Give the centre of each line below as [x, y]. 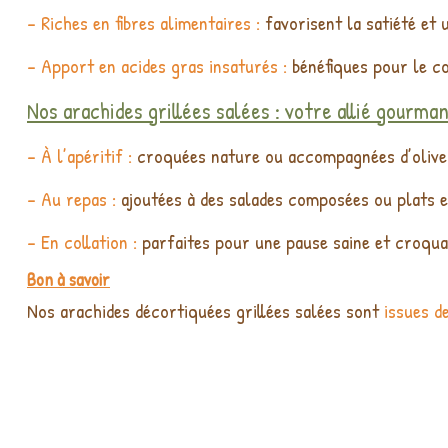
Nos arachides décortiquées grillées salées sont [203, 311]
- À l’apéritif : [79, 156]
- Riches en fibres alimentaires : [143, 23]
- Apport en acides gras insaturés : [157, 66]
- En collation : [82, 242]
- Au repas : [71, 199]
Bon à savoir [68, 280]
